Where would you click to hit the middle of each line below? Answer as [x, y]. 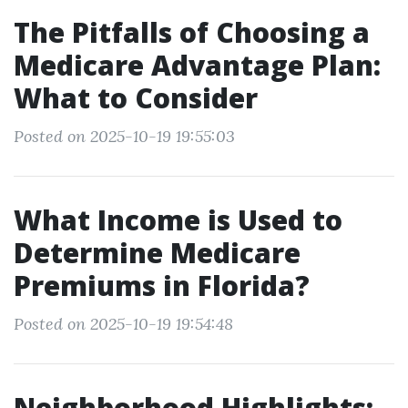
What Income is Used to [178, 220]
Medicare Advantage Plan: [197, 65]
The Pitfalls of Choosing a [192, 32]
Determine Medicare [157, 253]
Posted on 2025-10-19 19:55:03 [124, 136]
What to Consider [136, 98]
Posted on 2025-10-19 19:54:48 [123, 324]
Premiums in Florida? [162, 286]
